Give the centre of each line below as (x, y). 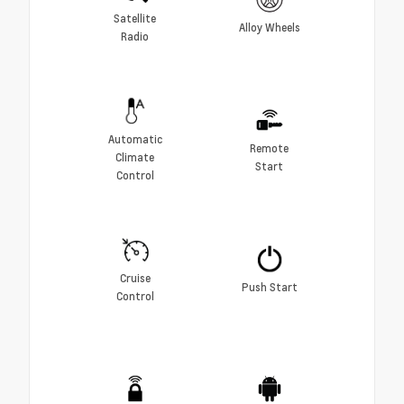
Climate (135, 157)
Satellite (135, 18)
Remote (269, 148)
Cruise (135, 278)
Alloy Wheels (269, 28)
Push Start (269, 287)
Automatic (135, 139)
